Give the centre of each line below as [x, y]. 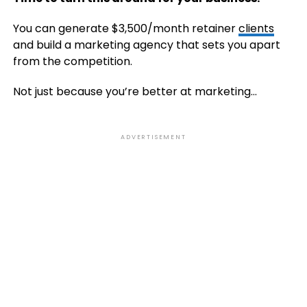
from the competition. [72, 61]
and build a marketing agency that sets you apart [146, 45]
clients [256, 28]
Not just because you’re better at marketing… [135, 91]
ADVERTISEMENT [153, 137]
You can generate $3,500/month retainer [125, 28]
